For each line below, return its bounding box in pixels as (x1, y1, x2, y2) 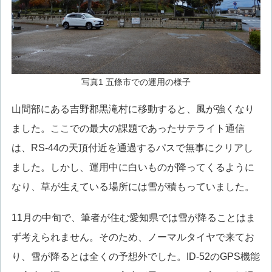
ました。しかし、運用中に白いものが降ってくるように (11, 162, 254, 173)
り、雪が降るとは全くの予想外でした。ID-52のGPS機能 (11, 251, 260, 262)
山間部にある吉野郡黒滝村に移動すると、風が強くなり (11, 104, 254, 115)
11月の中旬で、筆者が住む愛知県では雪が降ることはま (11, 212, 256, 223)
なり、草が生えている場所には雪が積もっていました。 (11, 182, 254, 192)
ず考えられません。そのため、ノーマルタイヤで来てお (11, 231, 254, 242)
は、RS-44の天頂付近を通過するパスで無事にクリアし (11, 143, 253, 154)
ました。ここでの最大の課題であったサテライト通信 (11, 123, 245, 134)
